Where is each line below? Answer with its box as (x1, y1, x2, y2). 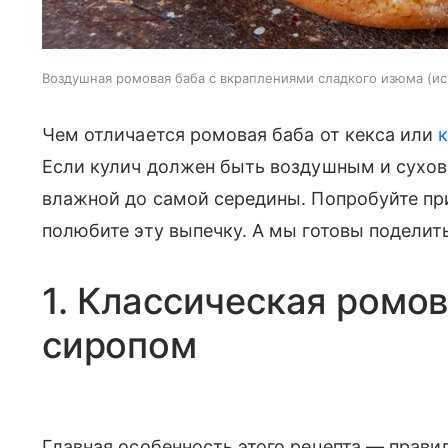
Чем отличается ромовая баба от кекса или (42, 123, 439, 145)
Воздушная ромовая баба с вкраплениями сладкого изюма (42, 69, 427, 86)
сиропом (42, 322, 197, 367)
